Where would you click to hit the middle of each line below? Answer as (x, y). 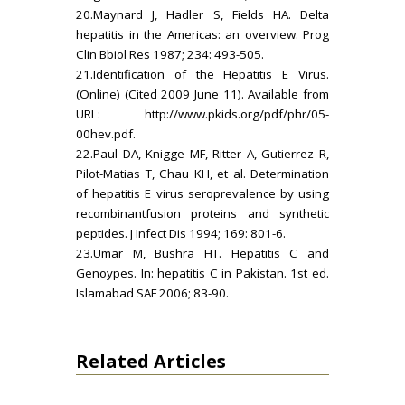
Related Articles (151, 361)
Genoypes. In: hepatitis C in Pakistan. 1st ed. (202, 273)
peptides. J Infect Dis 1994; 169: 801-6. (181, 233)
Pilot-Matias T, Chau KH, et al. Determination (202, 173)
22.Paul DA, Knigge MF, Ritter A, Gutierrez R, (202, 153)
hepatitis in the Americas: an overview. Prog (202, 34)
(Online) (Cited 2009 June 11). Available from (202, 94)
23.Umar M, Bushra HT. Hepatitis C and (202, 253)
